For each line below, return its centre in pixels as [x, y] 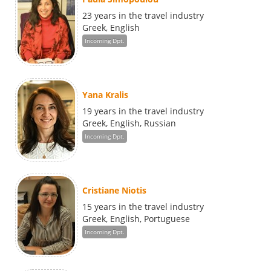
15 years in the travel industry [143, 207]
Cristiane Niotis [114, 191]
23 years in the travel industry [143, 16]
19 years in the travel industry [143, 111]
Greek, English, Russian [129, 123]
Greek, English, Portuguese [136, 219]
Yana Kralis [105, 95]
